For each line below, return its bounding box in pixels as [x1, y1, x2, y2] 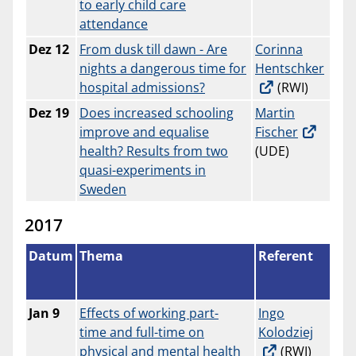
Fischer [255, 123, 298, 141]
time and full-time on [79, 323, 204, 342]
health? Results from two [79, 142, 228, 161]
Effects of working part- [79, 304, 219, 323]
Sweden [79, 180, 126, 199]
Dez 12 [29, 41, 69, 59]
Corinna [255, 41, 303, 59]
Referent [258, 247, 313, 265]
